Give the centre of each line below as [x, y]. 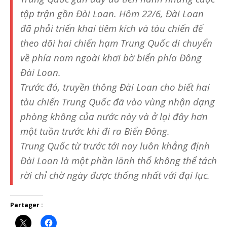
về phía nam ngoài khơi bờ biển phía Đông [111, 57]
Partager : [27, 205]
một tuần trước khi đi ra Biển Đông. [95, 131]
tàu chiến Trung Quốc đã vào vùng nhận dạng [118, 101]
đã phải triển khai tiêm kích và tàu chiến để [111, 28]
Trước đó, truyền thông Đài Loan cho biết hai [115, 87]
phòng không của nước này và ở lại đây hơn [114, 116]
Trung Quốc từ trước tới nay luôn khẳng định [115, 145]
